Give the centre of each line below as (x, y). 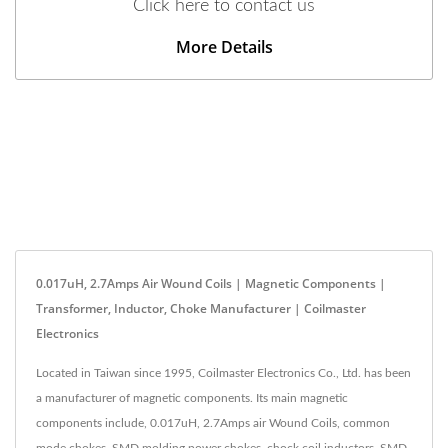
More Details (224, 47)
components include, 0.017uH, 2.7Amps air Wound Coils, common (213, 423)
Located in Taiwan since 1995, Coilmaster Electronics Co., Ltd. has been (223, 373)
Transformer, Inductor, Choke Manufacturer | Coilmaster (201, 309)
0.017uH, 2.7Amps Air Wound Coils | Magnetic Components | (211, 284)
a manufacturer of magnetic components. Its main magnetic (192, 398)
